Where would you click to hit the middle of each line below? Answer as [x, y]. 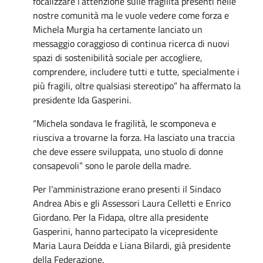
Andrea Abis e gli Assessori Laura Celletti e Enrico [132, 203]
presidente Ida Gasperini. [82, 100]
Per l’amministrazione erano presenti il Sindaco [127, 189]
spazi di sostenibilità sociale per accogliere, [118, 57]
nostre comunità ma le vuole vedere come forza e [131, 15]
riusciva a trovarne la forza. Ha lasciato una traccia [134, 137]
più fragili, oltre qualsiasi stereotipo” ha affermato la [137, 85]
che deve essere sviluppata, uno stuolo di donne [128, 151]
